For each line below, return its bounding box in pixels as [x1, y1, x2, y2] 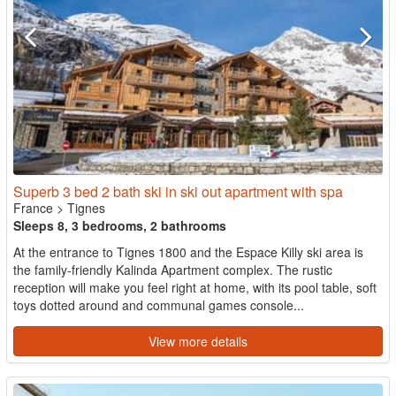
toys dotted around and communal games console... [13, 295, 304, 314]
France [13, 198, 53, 217]
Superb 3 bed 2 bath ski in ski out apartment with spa [13, 180, 343, 202]
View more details [148, 331, 247, 350]
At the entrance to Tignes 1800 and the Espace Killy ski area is [13, 242, 363, 261]
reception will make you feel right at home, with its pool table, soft [13, 278, 377, 296]
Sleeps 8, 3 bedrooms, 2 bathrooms [13, 216, 226, 234]
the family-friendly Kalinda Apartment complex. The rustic [13, 260, 332, 278]
